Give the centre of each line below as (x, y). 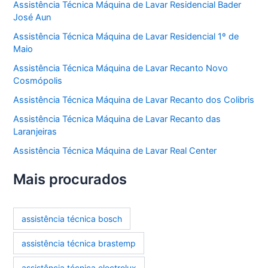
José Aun (33, 18)
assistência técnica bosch (72, 219)
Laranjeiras (35, 131)
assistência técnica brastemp (79, 243)
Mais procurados (70, 179)
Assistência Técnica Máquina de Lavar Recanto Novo (121, 68)
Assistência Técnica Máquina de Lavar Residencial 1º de (126, 37)
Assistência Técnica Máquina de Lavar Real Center (115, 150)
